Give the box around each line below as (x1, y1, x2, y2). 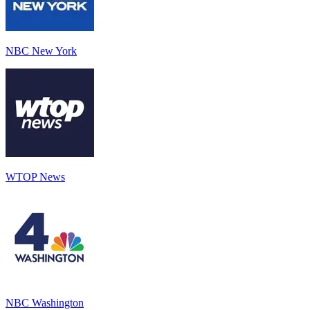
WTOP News (6, 170, 65, 183)
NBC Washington (6, 296, 84, 309)
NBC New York (6, 44, 77, 57)
